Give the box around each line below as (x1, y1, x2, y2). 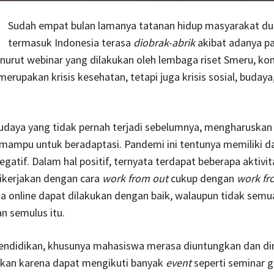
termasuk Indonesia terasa (7, 35, 133, 50)
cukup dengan (168, 171, 237, 185)
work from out (102, 171, 168, 185)
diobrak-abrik (133, 35, 195, 50)
